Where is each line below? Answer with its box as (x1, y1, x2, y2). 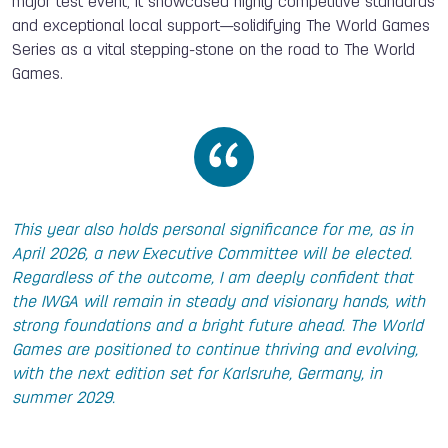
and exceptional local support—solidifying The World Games (12, 18, 430, 35)
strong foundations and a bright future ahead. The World (12, 318, 423, 335)
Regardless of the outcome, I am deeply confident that (12, 270, 413, 287)
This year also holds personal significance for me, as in (12, 222, 413, 239)
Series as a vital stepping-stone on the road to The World (12, 42, 415, 59)
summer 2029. (12, 390, 115, 407)
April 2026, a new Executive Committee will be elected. (12, 246, 412, 263)
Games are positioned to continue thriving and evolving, (12, 342, 418, 359)
